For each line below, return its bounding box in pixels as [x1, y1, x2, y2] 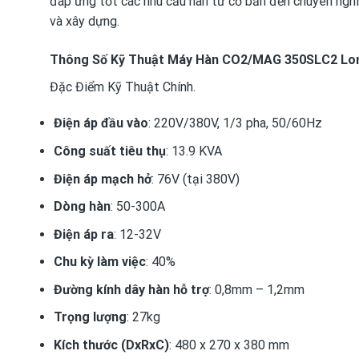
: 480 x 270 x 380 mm [168, 337, 289, 353]
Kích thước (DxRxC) [53, 337, 169, 353]
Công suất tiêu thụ [53, 143, 166, 159]
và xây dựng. [50, 13, 119, 29]
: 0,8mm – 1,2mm [208, 281, 305, 297]
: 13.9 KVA [165, 143, 222, 159]
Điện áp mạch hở [53, 171, 151, 187]
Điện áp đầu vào [53, 115, 148, 131]
